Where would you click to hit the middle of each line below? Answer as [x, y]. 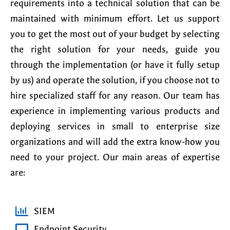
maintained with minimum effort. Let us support [115, 19]
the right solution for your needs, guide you [115, 50]
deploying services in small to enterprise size [115, 127]
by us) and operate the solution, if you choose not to [115, 81]
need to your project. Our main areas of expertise [115, 158]
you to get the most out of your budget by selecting [115, 34]
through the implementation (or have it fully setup [115, 65]
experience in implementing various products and [115, 111]
